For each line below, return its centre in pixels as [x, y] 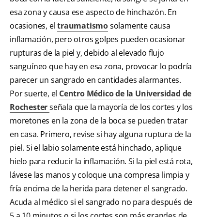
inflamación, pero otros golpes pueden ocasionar [98, 39]
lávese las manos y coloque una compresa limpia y [100, 175]
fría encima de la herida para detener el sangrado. [99, 189]
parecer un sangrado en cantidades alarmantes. [95, 80]
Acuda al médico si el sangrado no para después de [101, 202]
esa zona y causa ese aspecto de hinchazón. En [93, 12]
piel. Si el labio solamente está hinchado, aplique [96, 148]
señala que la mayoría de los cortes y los [121, 107]
